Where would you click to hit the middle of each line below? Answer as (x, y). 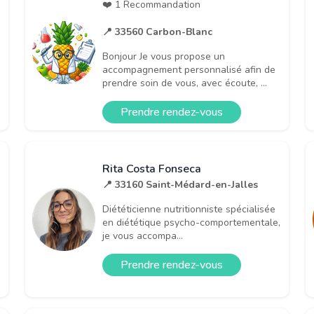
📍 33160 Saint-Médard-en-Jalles (180, 184)
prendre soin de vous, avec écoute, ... (185, 83)
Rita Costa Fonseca (152, 169)
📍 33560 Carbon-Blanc (157, 32)
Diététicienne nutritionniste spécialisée (189, 209)
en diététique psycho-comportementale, (191, 222)
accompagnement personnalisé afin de (189, 69)
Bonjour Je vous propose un (164, 56)
